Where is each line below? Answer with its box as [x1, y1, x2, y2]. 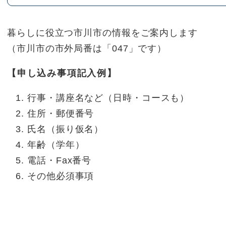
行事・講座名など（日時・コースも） [27, 93, 190, 103]
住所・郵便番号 [27, 108, 94, 119]
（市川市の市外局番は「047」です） [7, 43, 167, 53]
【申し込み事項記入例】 [7, 68, 117, 78]
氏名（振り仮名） [27, 124, 104, 134]
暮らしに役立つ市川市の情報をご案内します [7, 28, 198, 38]
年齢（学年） [27, 140, 85, 150]
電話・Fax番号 [27, 155, 92, 165]
